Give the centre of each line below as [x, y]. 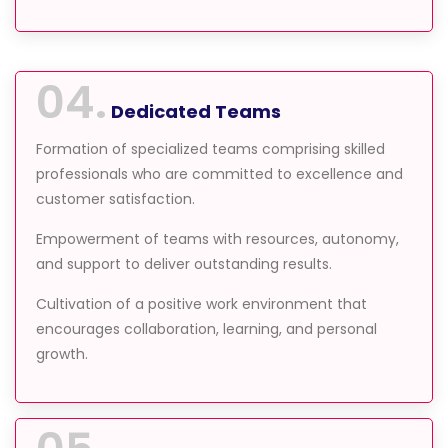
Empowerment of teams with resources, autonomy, [217, 239]
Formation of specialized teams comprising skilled [210, 149]
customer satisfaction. [115, 199]
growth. [62, 354]
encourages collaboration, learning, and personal [206, 329]
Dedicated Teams [196, 112]
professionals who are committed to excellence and [219, 174]
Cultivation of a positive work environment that [201, 304]
